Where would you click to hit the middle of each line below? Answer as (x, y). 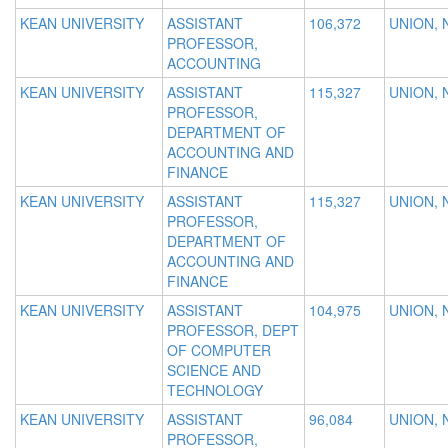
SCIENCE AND (214, 370)
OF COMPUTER (219, 350)
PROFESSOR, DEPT (233, 330)
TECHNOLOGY (215, 390)
